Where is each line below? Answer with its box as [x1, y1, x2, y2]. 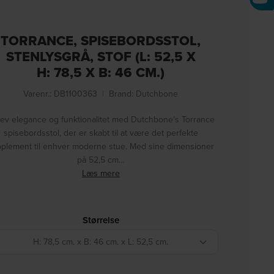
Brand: [109, 87, 136, 100]
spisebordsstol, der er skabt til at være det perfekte [3, 127, 198, 139]
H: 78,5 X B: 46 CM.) [37, 62, 165, 82]
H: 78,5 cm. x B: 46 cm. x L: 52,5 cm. [33, 235, 169, 248]
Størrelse [82, 213, 119, 226]
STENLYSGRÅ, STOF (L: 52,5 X [6, 46, 196, 66]
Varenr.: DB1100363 [23, 87, 98, 100]
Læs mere [81, 167, 120, 179]
